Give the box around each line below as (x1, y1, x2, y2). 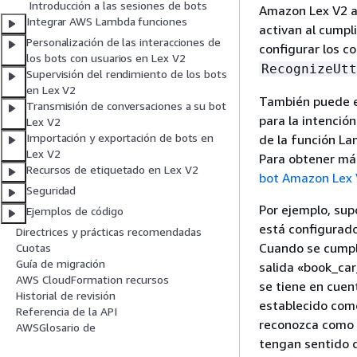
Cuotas (16, 241, 51, 255)
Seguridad (26, 183, 76, 198)
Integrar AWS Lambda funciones (26, 14, 187, 29)
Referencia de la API (16, 304, 117, 319)
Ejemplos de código (26, 204, 124, 218)
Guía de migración (16, 257, 105, 271)
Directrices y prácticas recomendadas (16, 225, 202, 239)
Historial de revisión (16, 288, 116, 303)
